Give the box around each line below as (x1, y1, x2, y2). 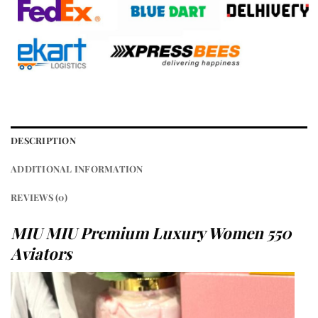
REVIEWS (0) (11, 190, 67, 203)
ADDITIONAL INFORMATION (11, 162, 143, 175)
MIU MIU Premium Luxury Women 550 (11, 221, 291, 243)
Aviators (11, 242, 72, 264)
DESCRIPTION (11, 133, 76, 146)
